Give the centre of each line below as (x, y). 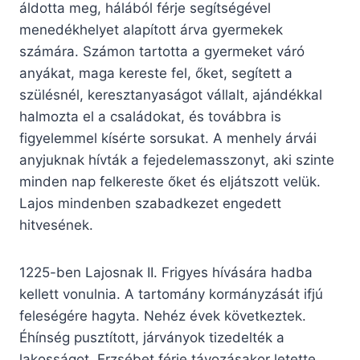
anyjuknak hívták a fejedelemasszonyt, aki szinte (177, 160)
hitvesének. (56, 225)
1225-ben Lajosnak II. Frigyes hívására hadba (166, 273)
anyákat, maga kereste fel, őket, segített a (156, 74)
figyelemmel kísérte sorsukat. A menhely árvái (168, 139)
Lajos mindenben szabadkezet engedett (150, 204)
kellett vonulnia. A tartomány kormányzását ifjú (171, 295)
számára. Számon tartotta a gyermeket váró (162, 52)
